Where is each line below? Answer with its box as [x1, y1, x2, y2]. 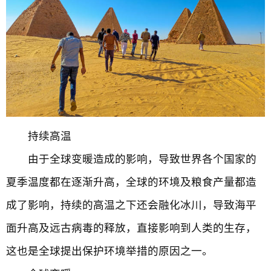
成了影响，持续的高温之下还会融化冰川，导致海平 [6, 199, 256, 211]
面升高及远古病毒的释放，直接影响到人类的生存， [6, 222, 256, 234]
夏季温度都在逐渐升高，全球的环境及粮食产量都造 [6, 176, 256, 188]
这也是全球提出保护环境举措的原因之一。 [6, 245, 213, 257]
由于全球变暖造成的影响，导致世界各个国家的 [6, 153, 256, 165]
